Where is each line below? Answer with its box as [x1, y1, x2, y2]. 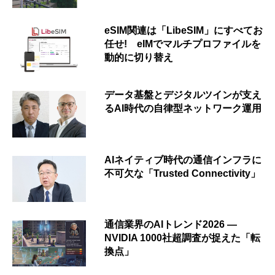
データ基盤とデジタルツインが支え [104, 90, 261, 101]
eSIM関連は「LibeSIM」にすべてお [104, 25, 263, 36]
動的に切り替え [104, 52, 173, 63]
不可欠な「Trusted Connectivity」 [104, 168, 260, 179]
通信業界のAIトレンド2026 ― [104, 219, 237, 230]
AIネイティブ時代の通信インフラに [104, 154, 261, 165]
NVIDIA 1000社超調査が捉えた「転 [104, 232, 260, 243]
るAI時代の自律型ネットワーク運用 [104, 103, 261, 114]
